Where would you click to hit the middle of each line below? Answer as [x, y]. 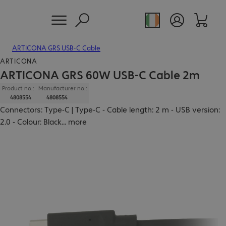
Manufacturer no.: [63, 88]
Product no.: [18, 88]
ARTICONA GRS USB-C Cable [56, 47]
